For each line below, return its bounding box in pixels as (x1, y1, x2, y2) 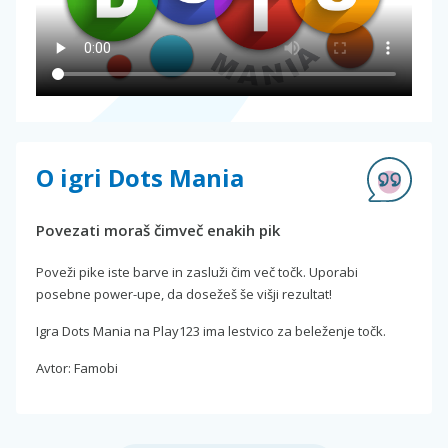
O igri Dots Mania (36, 161, 244, 195)
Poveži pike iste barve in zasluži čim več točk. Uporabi (36, 263, 358, 282)
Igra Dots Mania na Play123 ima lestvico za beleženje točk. (36, 322, 386, 341)
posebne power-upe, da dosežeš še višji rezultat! (36, 285, 332, 304)
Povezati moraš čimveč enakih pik (36, 220, 280, 241)
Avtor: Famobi (36, 359, 118, 378)
